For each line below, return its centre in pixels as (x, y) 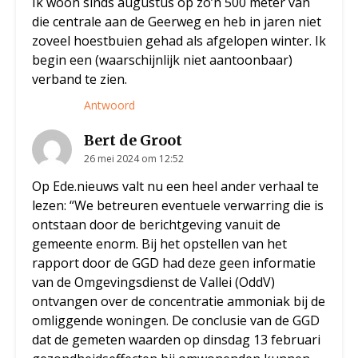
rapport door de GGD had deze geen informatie (174, 263)
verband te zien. (80, 80)
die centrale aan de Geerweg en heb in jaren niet (177, 22)
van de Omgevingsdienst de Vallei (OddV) (153, 282)
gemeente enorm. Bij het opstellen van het (159, 244)
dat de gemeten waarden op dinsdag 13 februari (176, 340)
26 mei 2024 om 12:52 (134, 159)
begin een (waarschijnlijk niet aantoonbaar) (162, 60)
